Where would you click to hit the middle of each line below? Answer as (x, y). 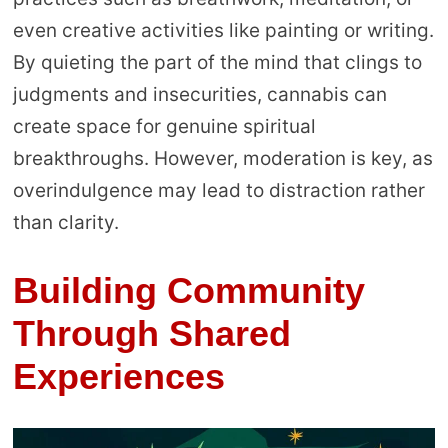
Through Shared (151, 333)
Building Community (188, 290)
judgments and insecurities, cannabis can (199, 94)
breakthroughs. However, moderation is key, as (222, 158)
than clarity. (65, 222)
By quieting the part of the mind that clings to (217, 62)
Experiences (118, 376)
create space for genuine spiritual (164, 126)
